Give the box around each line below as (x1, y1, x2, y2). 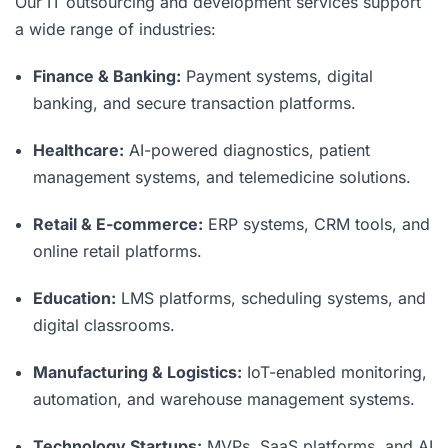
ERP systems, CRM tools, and (203, 213, 430, 234)
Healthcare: (33, 139, 124, 160)
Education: (33, 287, 116, 308)
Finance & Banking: (33, 65, 181, 86)
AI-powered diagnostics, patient (124, 139, 370, 160)
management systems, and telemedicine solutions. (33, 166, 411, 187)
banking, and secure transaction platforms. (33, 92, 356, 113)
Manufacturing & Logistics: (33, 361, 242, 382)
